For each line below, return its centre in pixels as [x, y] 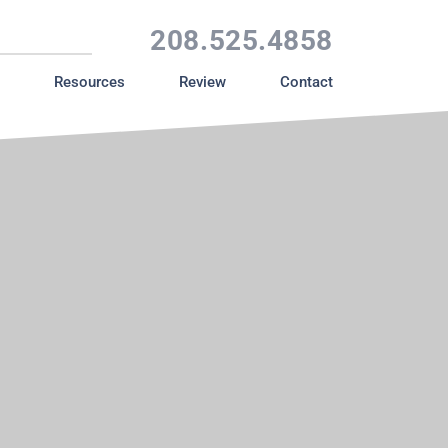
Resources [89, 82]
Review [202, 82]
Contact [306, 82]
